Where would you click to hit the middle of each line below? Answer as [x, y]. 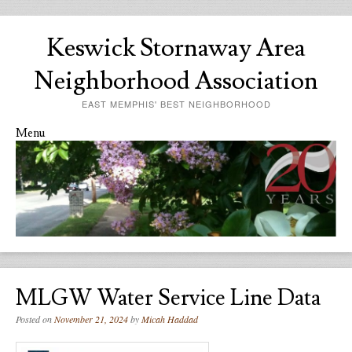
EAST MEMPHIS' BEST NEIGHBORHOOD [176, 104]
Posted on [35, 319]
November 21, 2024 [91, 319]
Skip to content [53, 147]
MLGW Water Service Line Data [168, 299]
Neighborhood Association [176, 81]
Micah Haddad [170, 319]
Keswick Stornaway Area [176, 48]
